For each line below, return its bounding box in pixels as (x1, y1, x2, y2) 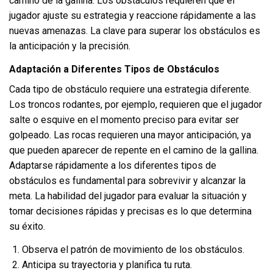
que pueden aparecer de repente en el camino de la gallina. (9, 144, 258, 156)
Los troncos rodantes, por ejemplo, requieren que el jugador (9, 98, 262, 110)
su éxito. (9, 220, 45, 232)
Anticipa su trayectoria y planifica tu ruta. (21, 258, 192, 271)
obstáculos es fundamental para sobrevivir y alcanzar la (9, 174, 246, 186)
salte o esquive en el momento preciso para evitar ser (9, 113, 239, 126)
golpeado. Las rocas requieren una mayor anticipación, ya (9, 129, 251, 141)
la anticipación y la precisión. (9, 40, 130, 52)
